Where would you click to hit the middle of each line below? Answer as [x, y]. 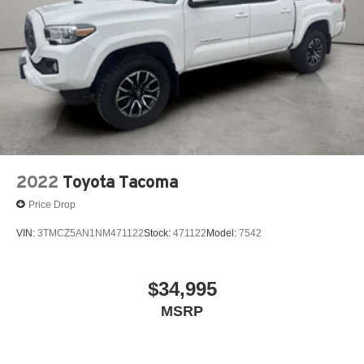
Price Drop [52, 204]
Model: [223, 233]
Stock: [158, 233]
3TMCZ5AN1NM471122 [91, 233]
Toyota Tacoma [120, 182]
